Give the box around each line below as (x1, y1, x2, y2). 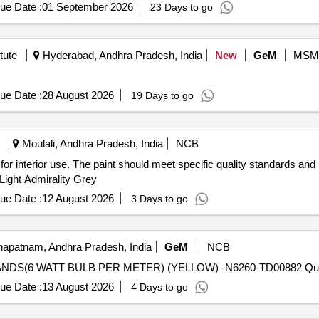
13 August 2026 (41, 281, 114, 293)
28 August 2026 (41, 89, 114, 101)
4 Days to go (130, 281, 188, 293)
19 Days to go (130, 90, 194, 101)
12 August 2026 (41, 192, 114, 204)
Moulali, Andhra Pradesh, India (19, 137, 163, 150)
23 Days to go (150, 1, 213, 13)
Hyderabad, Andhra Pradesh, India (39, 49, 202, 61)
